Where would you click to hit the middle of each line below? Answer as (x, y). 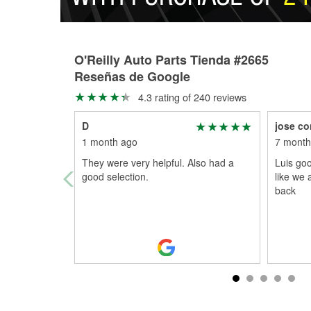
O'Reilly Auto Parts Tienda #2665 (171, 60)
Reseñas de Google (132, 76)
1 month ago (110, 142)
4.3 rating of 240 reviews (191, 97)
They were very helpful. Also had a (158, 162)
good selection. (115, 176)
